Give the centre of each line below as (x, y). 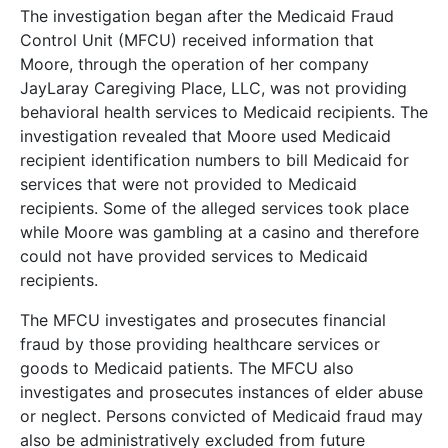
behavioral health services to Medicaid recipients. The (224, 112)
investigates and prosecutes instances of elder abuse (221, 392)
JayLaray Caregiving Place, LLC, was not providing (213, 88)
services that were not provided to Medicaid (188, 184)
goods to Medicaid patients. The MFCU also (187, 368)
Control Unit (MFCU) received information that (197, 40)
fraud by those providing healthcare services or (200, 344)
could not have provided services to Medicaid (194, 256)
